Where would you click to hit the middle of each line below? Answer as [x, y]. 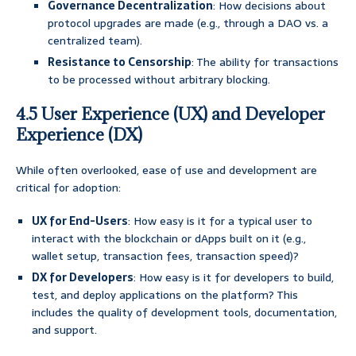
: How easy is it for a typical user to [220, 221]
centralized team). [95, 41]
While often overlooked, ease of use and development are [166, 170]
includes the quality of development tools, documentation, [184, 313]
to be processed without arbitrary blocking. [159, 80]
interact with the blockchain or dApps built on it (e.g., [169, 239]
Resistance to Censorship [120, 62]
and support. [64, 330]
